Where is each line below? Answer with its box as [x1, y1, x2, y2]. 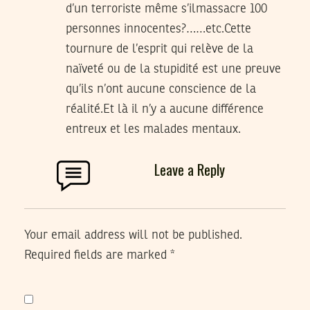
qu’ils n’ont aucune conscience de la [66, 82, 256, 95]
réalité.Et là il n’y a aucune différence [66, 102, 264, 116]
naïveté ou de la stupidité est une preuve [66, 62, 281, 75]
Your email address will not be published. [24, 228, 242, 241]
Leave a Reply [154, 158, 225, 180]
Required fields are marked [24, 248, 170, 262]
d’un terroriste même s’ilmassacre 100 [66, 2, 267, 15]
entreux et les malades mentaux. [66, 122, 241, 136]
